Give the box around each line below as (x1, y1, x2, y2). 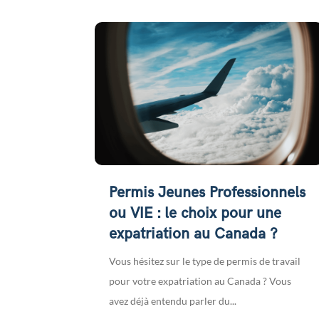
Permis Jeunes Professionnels (109, 183, 306, 202)
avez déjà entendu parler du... (109, 294, 237, 307)
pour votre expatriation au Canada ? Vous (109, 274, 292, 287)
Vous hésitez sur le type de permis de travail (109, 254, 301, 267)
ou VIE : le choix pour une (109, 204, 282, 222)
